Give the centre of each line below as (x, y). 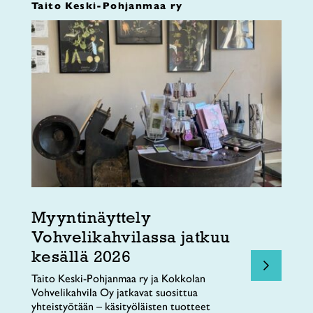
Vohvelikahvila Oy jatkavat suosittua (115, 292)
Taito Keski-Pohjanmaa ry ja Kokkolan (118, 278)
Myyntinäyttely (92, 217)
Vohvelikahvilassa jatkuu (131, 236)
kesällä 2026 (81, 256)
